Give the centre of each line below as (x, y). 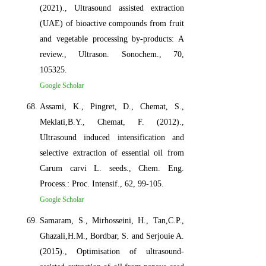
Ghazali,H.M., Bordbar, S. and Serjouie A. (112, 236)
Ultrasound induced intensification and (112, 137)
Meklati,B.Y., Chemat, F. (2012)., (112, 122)
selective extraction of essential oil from (112, 153)
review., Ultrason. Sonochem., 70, (112, 54)
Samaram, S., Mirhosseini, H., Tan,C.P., (112, 220)
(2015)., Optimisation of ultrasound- (112, 251)
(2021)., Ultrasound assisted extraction (112, 8)
